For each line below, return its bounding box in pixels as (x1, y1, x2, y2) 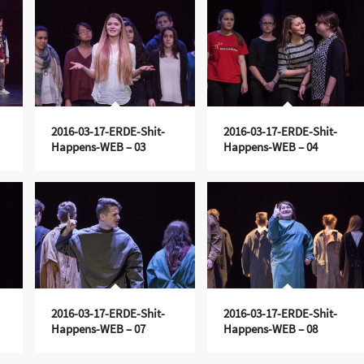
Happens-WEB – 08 (223, 320, 318, 336)
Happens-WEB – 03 (50, 138, 145, 154)
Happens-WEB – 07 (50, 320, 145, 336)
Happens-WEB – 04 (223, 138, 318, 154)
